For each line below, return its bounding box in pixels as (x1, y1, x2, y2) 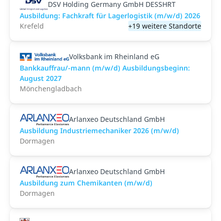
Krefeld (20, 21, 44, 31)
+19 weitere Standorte (128, 21, 201, 31)
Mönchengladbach (20, 84, 82, 93)
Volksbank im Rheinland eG (69, 52, 159, 61)
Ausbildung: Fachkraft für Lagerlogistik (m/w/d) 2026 (20, 11, 200, 20)
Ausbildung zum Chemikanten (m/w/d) (20, 178, 152, 187)
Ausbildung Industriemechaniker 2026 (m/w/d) (20, 126, 179, 135)
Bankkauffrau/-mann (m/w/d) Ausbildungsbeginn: (20, 63, 190, 73)
